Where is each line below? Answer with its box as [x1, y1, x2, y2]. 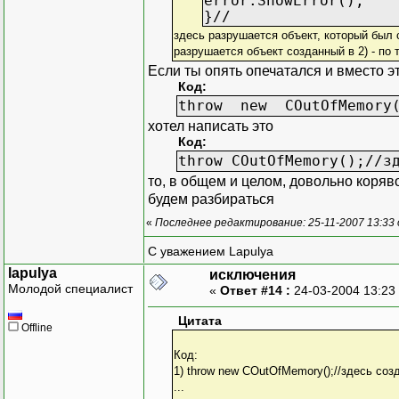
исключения [209, 266, 296, 282]
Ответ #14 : [220, 282, 290, 297]
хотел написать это [148, 118, 273, 134]
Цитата [178, 313, 222, 328]
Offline [19, 321, 53, 334]
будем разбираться [148, 191, 274, 207]
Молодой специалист [8, 281, 133, 296]
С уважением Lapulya [148, 244, 273, 259]
